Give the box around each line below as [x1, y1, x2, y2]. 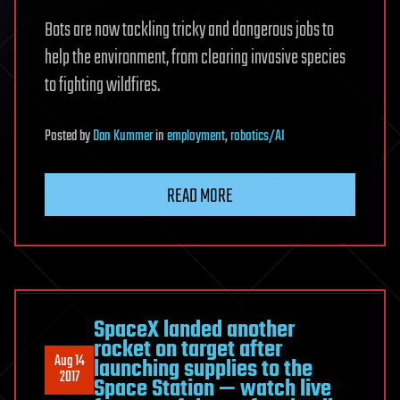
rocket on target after [94, 332, 282, 369]
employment [167, 125, 225, 149]
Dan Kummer [93, 125, 153, 149]
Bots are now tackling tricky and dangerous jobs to [45, 15, 334, 46]
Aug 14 [54, 350, 85, 374]
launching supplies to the [94, 352, 312, 388]
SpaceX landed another [94, 312, 295, 349]
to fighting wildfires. [45, 71, 160, 102]
